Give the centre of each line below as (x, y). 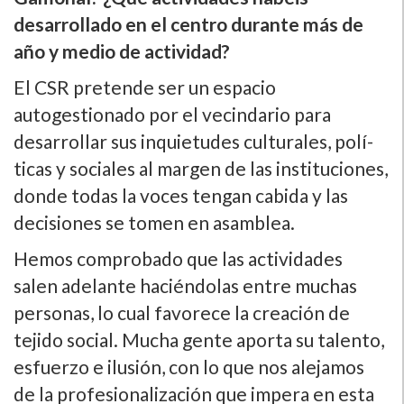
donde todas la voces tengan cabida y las (181, 195)
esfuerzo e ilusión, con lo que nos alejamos (189, 366)
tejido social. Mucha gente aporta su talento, (199, 339)
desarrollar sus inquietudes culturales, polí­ (193, 141)
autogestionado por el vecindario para (172, 114)
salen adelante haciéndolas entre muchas (185, 285)
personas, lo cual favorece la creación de (182, 312)
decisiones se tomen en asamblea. (154, 222)
